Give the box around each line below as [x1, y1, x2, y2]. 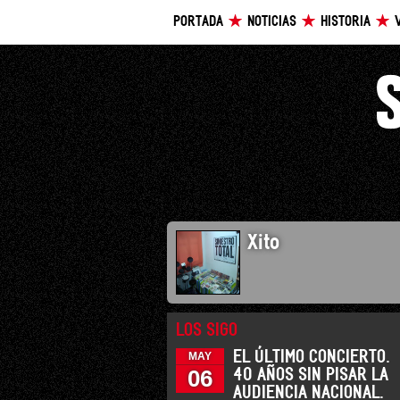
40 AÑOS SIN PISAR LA [233, 367, 388, 383]
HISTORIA [321, 15, 371, 29]
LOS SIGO [176, 322, 237, 338]
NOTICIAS [247, 15, 296, 29]
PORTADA [173, 15, 223, 29]
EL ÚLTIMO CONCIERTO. [233, 349, 390, 365]
